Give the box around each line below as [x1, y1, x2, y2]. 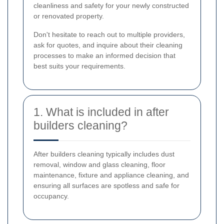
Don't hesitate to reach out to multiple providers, [33, 30, 185, 38]
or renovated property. [33, 11, 104, 20]
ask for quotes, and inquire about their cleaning [33, 40, 182, 49]
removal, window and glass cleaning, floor [33, 160, 165, 168]
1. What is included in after [33, 105, 169, 118]
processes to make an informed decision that [33, 51, 175, 59]
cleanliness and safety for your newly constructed [33, 1, 189, 9]
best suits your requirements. [33, 61, 125, 70]
